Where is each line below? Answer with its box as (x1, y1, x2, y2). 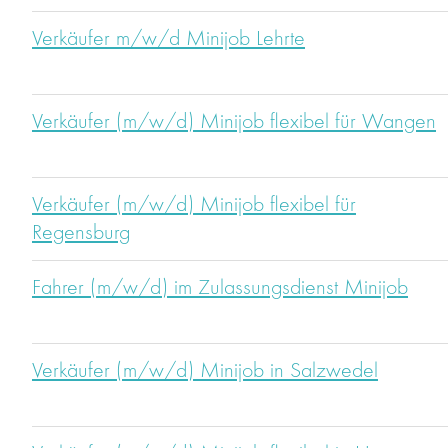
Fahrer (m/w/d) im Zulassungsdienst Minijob (32, 277, 408, 300)
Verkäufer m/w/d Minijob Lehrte (32, 28, 305, 51)
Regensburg (32, 222, 130, 245)
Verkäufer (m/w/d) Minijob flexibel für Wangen (32, 111, 436, 134)
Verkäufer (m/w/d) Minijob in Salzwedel (32, 360, 378, 383)
